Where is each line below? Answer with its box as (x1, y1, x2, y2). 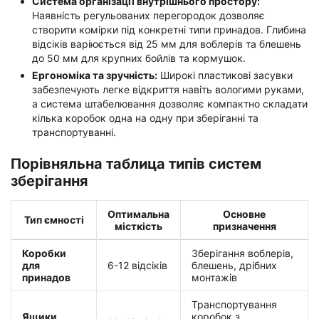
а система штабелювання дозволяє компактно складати (32, 97, 308, 110)
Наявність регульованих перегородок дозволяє (32, 9, 265, 21)
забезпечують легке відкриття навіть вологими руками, (32, 83, 304, 95)
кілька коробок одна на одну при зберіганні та (32, 111, 258, 124)
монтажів (192, 271, 237, 283)
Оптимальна (108, 207, 169, 220)
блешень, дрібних (192, 258, 277, 271)
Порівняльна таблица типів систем (11, 155, 261, 172)
